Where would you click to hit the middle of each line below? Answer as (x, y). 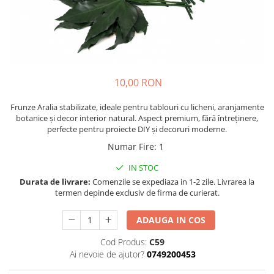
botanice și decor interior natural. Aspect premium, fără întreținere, (137, 118)
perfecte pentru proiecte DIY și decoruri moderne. (137, 129)
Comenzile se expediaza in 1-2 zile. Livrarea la (172, 182)
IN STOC (143, 168)
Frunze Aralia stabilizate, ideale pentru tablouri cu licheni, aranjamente (137, 107)
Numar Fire (131, 147)
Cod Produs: (124, 242)
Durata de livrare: (55, 182)
